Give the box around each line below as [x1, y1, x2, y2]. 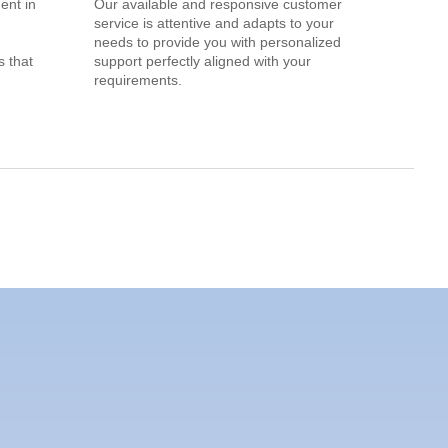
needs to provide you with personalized [94, 34, 341, 51]
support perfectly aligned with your [94, 53, 311, 70]
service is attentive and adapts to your [94, 15, 334, 32]
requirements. [94, 72, 182, 89]
